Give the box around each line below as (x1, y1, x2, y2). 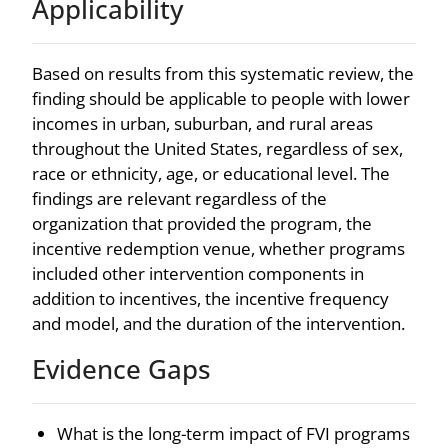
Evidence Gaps (32, 351, 211, 386)
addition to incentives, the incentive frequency (32, 286, 389, 310)
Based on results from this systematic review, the (32, 61, 414, 85)
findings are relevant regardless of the (32, 186, 327, 210)
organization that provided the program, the (32, 211, 372, 235)
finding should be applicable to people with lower (32, 86, 410, 110)
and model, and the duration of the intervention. (32, 311, 405, 335)
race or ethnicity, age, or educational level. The (32, 161, 390, 185)
